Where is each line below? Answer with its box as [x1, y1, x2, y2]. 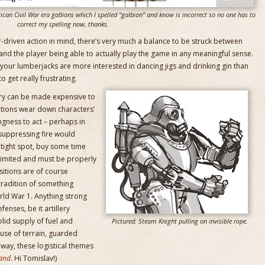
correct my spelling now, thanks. [17, 20, 109, 28]
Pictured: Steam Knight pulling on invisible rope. [112, 216, 248, 225]
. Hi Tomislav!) [11, 253, 57, 263]
